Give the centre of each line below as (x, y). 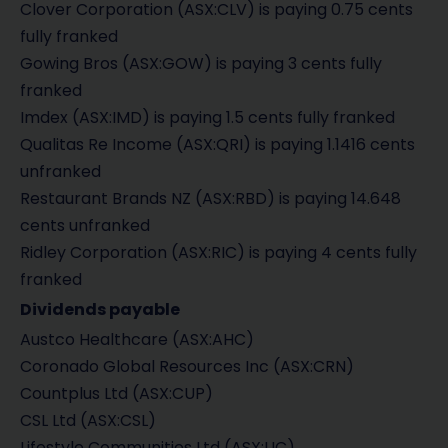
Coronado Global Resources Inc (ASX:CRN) (187, 367)
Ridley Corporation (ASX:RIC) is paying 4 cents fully (218, 253)
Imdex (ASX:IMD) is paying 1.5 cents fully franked (207, 118)
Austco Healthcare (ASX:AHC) (137, 340)
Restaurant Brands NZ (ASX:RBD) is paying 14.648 (210, 199)
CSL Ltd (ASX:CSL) (88, 421)
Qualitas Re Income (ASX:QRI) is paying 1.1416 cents (217, 145)
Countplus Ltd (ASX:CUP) (116, 394)
